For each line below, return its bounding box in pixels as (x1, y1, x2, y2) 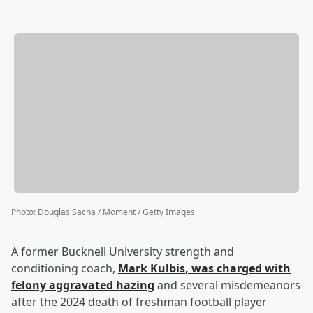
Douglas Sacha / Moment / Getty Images (38, 206, 195, 219)
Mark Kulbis (118, 261, 185, 277)
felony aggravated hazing (11, 277, 154, 293)
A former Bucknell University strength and (11, 244, 234, 260)
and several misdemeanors (154, 277, 300, 293)
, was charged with (185, 261, 291, 277)
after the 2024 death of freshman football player (11, 294, 267, 310)
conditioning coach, (11, 261, 118, 277)
